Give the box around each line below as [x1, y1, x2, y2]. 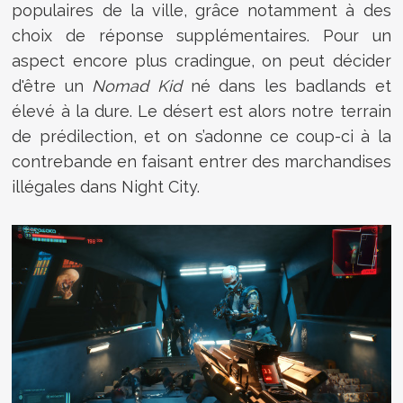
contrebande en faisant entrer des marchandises [12, 151, 391, 171]
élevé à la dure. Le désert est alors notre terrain [12, 101, 391, 121]
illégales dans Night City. [12, 176, 201, 196]
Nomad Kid [92, 76, 182, 95]
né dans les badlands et [181, 76, 391, 95]
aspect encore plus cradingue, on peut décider [12, 50, 391, 70]
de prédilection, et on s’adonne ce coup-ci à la [12, 126, 391, 146]
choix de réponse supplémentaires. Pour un [12, 25, 391, 45]
